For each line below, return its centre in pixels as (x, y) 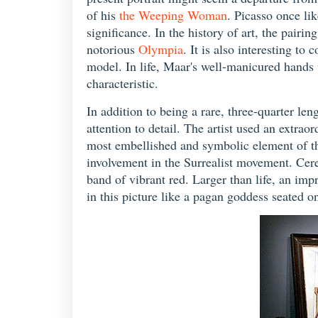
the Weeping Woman (173, 15)
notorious (113, 49)
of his (103, 15)
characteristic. (122, 83)
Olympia (161, 49)
